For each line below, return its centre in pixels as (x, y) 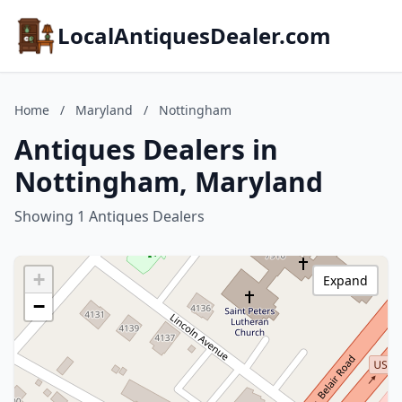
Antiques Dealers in (146, 149)
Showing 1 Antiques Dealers (109, 216)
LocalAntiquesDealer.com (194, 35)
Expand (345, 280)
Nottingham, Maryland (169, 182)
